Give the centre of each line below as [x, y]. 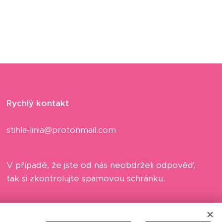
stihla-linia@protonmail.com [61, 130]
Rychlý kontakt [38, 103]
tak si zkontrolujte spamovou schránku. [86, 179]
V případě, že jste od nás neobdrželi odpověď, [101, 165]
